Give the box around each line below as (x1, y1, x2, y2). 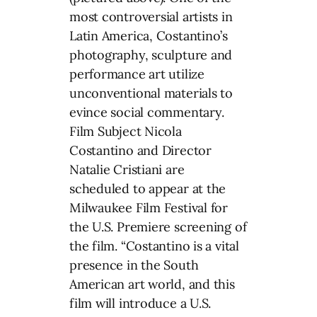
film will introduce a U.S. (69, 294, 212, 311)
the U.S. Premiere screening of (69, 218, 247, 235)
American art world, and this (69, 275, 235, 292)
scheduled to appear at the (69, 180, 226, 197)
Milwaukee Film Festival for (69, 199, 229, 216)
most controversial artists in (69, 8, 233, 25)
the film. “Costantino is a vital (69, 237, 239, 254)
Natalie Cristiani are (69, 161, 185, 178)
